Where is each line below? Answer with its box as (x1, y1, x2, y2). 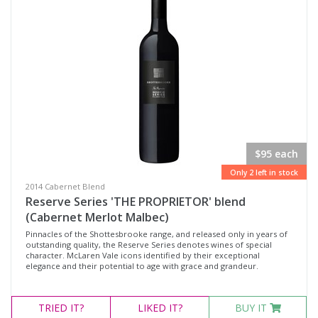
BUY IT (234, 301, 270, 314)
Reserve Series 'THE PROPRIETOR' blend (26, 194, 246, 209)
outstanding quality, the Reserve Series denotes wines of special (26, 239, 272, 250)
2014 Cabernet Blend (26, 181, 105, 192)
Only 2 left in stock (230, 168, 298, 177)
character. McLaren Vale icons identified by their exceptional (26, 250, 260, 261)
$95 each (255, 147, 298, 160)
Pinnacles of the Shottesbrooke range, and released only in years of (26, 229, 287, 239)
